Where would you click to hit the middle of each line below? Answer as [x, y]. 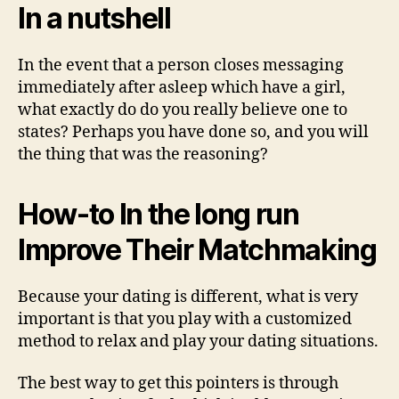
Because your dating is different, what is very [188, 297]
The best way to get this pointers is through [178, 383]
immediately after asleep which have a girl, [182, 87]
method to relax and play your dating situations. [198, 341]
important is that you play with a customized [185, 319]
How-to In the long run [159, 214]
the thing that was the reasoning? [143, 154]
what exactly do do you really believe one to [183, 110]
